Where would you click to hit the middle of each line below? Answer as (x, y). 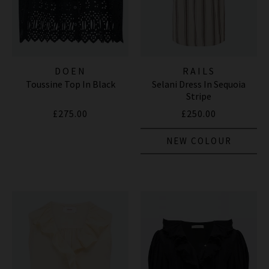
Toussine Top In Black (70, 84)
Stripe (199, 96)
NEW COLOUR (199, 141)
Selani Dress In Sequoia (199, 84)
